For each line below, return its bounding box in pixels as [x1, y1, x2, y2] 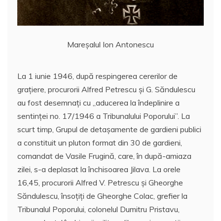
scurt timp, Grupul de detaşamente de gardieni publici [17, 124, 201, 134]
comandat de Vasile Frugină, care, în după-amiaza [17, 150, 191, 161]
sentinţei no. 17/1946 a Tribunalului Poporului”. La [17, 110, 190, 121]
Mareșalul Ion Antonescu [67, 39, 154, 49]
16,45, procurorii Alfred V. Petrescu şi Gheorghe [17, 177, 183, 187]
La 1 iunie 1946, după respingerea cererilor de [17, 71, 178, 81]
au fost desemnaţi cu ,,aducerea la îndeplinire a [17, 97, 180, 108]
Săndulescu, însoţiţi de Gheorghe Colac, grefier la [17, 190, 187, 201]
